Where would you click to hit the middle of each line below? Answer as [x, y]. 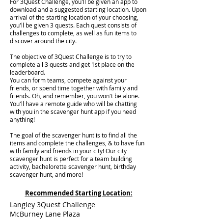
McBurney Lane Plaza [45, 214]
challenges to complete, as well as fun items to [73, 33]
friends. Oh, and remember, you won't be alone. [75, 96]
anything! [22, 119]
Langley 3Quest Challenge [53, 205]
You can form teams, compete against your [68, 80]
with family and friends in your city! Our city [68, 151]
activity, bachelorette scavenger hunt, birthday [73, 166]
